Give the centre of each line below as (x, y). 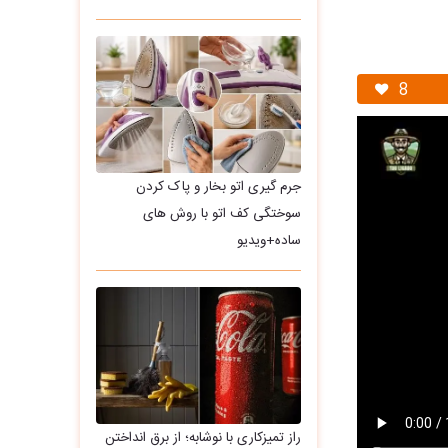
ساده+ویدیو (268, 240)
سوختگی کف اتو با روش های (221, 213)
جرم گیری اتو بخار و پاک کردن (218, 186)
